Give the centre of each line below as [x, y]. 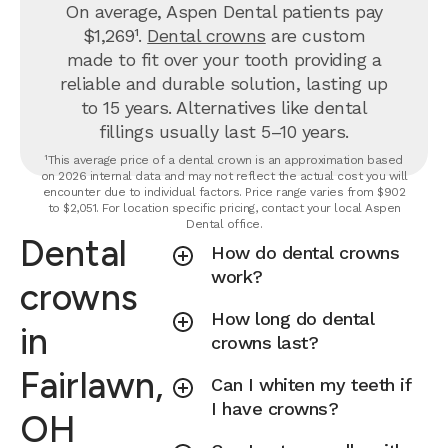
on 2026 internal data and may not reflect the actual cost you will [224, 176]
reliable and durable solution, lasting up [224, 83]
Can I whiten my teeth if [311, 384]
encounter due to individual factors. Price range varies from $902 [224, 192]
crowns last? [265, 342]
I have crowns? [275, 408]
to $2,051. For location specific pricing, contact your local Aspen [224, 208]
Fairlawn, [92, 385]
